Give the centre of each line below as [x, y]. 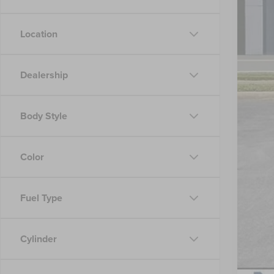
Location [39, 34]
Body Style [44, 116]
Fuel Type [41, 198]
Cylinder [39, 239]
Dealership [44, 75]
